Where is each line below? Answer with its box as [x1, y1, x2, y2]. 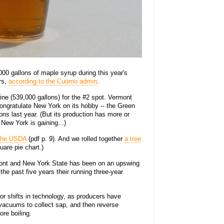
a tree [124, 135, 141, 143]
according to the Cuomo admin [8, 77, 97, 85]
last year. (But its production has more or [9, 110, 129, 118]
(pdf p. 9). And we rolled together [26, 135, 124, 143]
